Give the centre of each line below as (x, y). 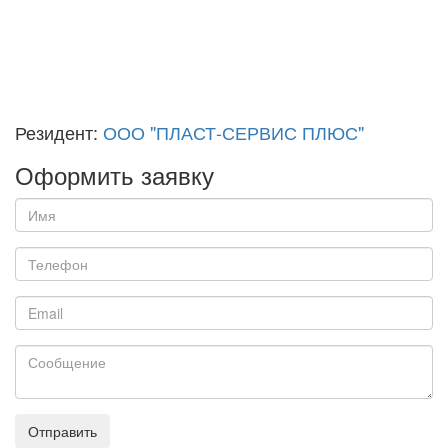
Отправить (62, 431)
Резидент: (59, 132)
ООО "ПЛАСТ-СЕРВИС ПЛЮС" (233, 132)
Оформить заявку (114, 175)
